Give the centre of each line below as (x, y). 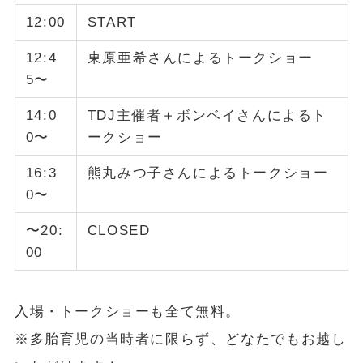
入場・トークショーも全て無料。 (128, 311)
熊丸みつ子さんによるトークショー (208, 173)
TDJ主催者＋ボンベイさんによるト (207, 115)
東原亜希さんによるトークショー (200, 58)
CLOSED (119, 230)
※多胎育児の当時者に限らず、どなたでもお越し (180, 339)
